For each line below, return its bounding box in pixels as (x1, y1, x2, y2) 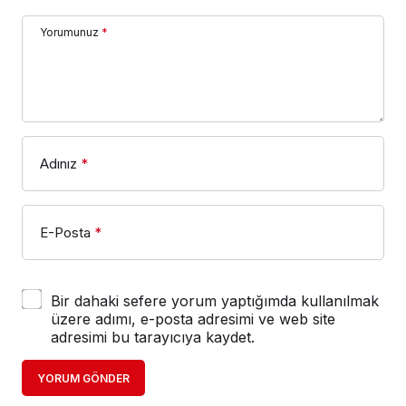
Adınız (40, 154, 77, 172)
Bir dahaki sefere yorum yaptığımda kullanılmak (51, 291, 379, 310)
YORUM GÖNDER (37, 371, 130, 385)
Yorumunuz (40, 24, 99, 39)
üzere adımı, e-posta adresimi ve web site (51, 309, 335, 328)
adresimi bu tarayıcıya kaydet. (51, 327, 255, 346)
